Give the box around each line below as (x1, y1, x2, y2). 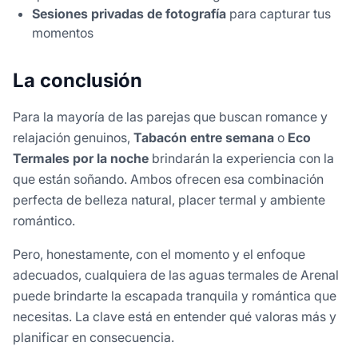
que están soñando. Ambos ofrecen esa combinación (13, 171, 324, 188)
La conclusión (13, 69, 142, 93)
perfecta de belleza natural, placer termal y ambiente (13, 192, 325, 209)
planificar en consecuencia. (13, 329, 174, 346)
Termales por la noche (13, 150, 149, 167)
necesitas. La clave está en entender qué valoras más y (13, 308, 336, 325)
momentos (32, 25, 93, 42)
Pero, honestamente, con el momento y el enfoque (13, 246, 305, 263)
